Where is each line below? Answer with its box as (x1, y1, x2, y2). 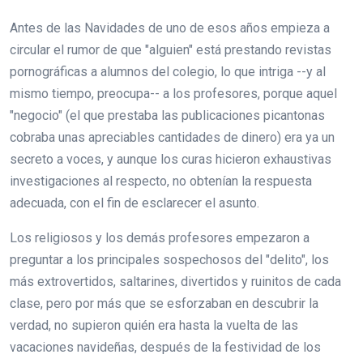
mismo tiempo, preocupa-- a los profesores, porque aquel (10, 85, 337, 101)
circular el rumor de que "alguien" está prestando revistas (10, 41, 331, 58)
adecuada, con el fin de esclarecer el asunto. (10, 194, 259, 211)
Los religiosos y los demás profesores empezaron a (10, 229, 310, 246)
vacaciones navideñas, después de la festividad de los (10, 339, 321, 355)
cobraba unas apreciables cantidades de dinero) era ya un (10, 129, 335, 145)
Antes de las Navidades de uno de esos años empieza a (10, 19, 330, 36)
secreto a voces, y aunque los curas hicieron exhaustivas (10, 151, 331, 167)
